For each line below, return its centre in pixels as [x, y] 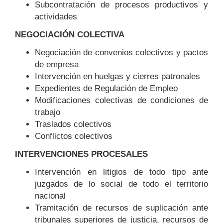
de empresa [57, 64]
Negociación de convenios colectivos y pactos [121, 53]
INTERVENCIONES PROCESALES [81, 154]
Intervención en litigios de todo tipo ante [121, 172]
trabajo [48, 112]
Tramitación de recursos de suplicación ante [121, 208]
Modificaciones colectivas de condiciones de [121, 100]
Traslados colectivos [73, 124]
